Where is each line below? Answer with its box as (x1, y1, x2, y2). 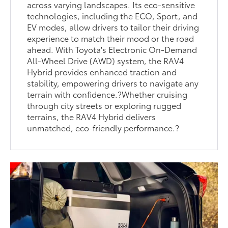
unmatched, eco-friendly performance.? (27, 122, 180, 134)
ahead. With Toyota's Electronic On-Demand (27, 43, 197, 55)
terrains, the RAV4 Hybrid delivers (27, 110, 156, 123)
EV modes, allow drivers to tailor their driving (27, 21, 199, 33)
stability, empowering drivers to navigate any (27, 77, 199, 89)
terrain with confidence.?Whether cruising (27, 88, 188, 100)
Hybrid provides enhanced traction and (27, 66, 177, 78)
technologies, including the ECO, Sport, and (27, 10, 198, 22)
